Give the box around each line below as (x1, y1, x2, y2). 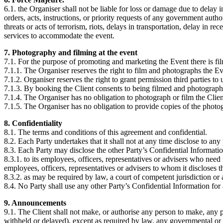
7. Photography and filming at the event (4, 48, 137, 57)
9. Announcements (4, 199, 66, 207)
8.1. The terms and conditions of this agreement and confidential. (4, 128, 207, 136)
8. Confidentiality (4, 119, 62, 127)
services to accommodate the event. (4, 31, 114, 40)
